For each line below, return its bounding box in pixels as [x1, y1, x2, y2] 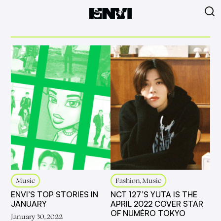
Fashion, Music [115, 176, 161, 185]
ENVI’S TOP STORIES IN [11, 189, 99, 200]
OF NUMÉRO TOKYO [110, 208, 185, 219]
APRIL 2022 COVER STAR [110, 199, 203, 209]
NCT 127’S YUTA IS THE [110, 189, 197, 200]
